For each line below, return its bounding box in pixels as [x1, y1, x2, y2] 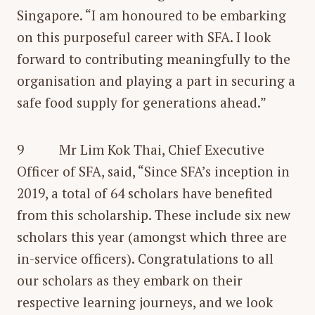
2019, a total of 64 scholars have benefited [17, 184, 273, 202]
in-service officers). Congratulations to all [17, 249, 274, 267]
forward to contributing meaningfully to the [17, 49, 290, 67]
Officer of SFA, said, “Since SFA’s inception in [17, 162, 290, 180]
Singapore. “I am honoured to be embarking [17, 6, 286, 24]
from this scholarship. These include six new [17, 205, 290, 224]
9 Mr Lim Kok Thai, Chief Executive [17, 140, 264, 158]
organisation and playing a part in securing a [17, 71, 295, 89]
